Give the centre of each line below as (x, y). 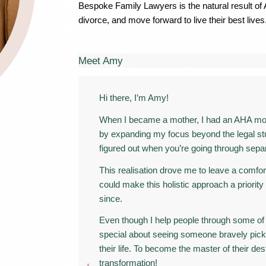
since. (111, 198)
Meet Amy (101, 61)
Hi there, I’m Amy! (134, 98)
